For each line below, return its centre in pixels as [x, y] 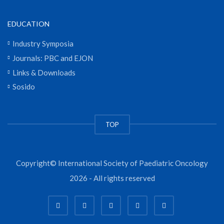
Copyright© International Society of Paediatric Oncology [112, 163]
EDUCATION [28, 24]
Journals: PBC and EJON [53, 58]
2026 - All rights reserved [112, 178]
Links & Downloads [44, 72]
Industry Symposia [43, 43]
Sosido [24, 87]
